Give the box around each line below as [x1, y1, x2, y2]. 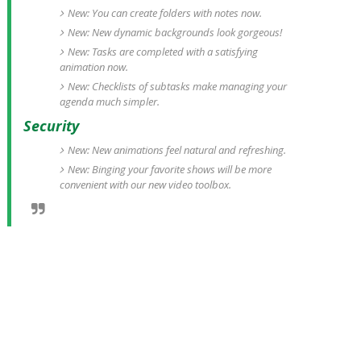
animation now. [59, 60, 128, 74]
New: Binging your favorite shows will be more [67, 162, 272, 176]
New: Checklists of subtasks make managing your [67, 79, 287, 93]
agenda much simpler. [59, 94, 160, 109]
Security [23, 116, 79, 135]
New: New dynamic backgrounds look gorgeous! [67, 25, 282, 39]
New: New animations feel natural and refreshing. [67, 143, 286, 157]
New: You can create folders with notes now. [67, 6, 262, 20]
